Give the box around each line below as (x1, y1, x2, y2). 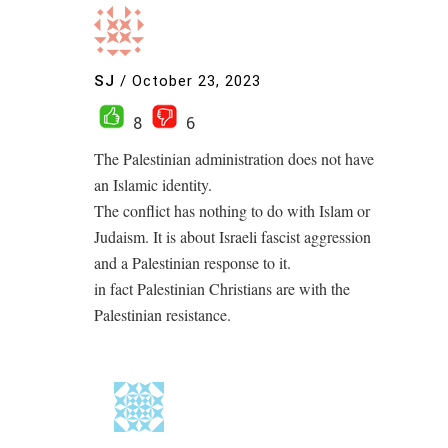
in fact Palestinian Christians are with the (94, 278, 350, 299)
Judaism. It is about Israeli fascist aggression (94, 226, 371, 247)
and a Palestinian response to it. (94, 252, 291, 273)
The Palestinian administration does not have (94, 148, 374, 169)
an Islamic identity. (94, 174, 212, 195)
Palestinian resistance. (94, 304, 231, 325)
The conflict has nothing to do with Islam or (94, 200, 370, 221)
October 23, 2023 (132, 71, 261, 90)
